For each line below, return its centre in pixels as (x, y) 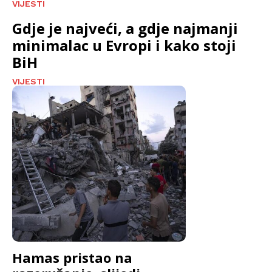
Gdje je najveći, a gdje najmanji (125, 28)
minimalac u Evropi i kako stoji (124, 45)
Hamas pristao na (72, 258)
